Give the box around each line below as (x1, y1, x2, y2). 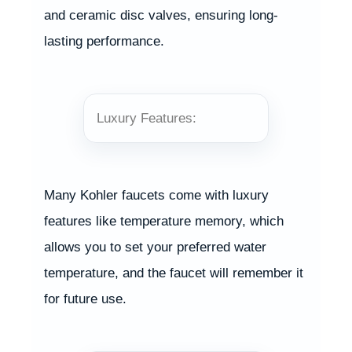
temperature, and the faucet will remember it (44, 265, 303, 280)
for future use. (44, 291, 126, 306)
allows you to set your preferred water (44, 239, 266, 255)
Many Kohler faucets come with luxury (44, 187, 269, 203)
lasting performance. (44, 33, 164, 49)
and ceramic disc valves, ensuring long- (44, 7, 278, 23)
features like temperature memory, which (44, 213, 284, 229)
